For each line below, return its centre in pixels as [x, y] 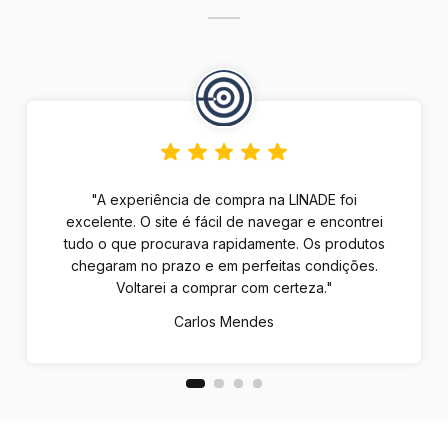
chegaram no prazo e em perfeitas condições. [224, 266]
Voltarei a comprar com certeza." [224, 288]
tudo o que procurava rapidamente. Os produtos [224, 244]
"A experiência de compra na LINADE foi [224, 200]
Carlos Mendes [224, 322]
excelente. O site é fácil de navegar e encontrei [224, 222]
